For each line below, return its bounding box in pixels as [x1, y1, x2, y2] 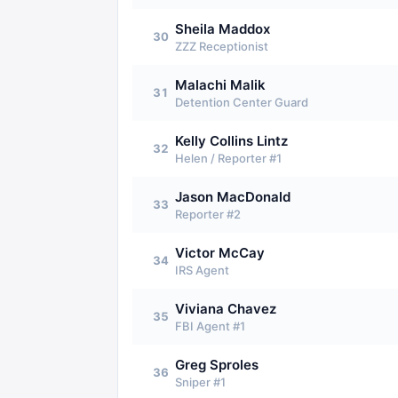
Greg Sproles [175, 356, 259, 373]
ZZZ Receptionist [175, 39, 268, 53]
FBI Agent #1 [175, 319, 245, 333]
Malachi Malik [175, 76, 266, 93]
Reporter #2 [175, 207, 241, 221]
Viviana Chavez [175, 300, 276, 317]
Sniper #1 [175, 375, 226, 389]
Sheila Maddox [175, 20, 270, 37]
